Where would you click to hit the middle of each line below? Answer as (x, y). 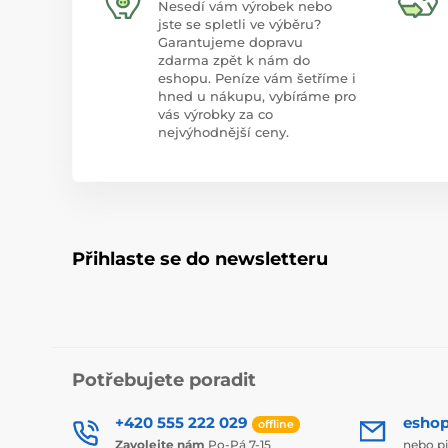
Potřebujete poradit (164, 380)
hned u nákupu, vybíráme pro (257, 96)
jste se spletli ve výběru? (239, 24)
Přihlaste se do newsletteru (200, 259)
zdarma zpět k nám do (234, 60)
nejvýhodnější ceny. (223, 132)
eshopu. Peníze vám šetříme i (257, 78)
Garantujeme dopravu (230, 42)
